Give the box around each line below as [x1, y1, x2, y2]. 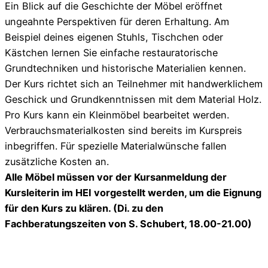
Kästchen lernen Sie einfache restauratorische [5, 47, 218, 59]
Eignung [223, 187, 261, 199]
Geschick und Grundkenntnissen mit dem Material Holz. [5, 93, 261, 106]
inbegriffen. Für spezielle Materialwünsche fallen [5, 140, 227, 153]
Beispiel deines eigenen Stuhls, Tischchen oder [5, 31, 223, 44]
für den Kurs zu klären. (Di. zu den [5, 202, 163, 215]
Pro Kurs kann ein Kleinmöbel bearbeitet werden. [5, 109, 229, 121]
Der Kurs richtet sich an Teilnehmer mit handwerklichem [5, 78, 263, 90]
